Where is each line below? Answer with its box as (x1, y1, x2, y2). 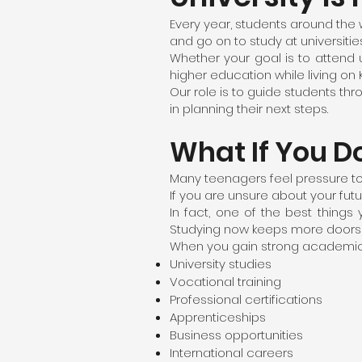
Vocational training (170, 273, 281, 290)
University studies (170, 255, 271, 272)
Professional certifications (170, 291, 322, 308)
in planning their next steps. (170, 100, 328, 117)
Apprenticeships (170, 309, 266, 326)
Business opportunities (170, 326, 303, 343)
